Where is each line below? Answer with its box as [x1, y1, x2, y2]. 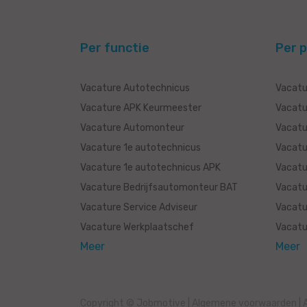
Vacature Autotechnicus [80, 82, 190, 95]
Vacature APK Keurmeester [80, 102, 201, 114]
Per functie [80, 40, 149, 56]
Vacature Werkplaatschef [80, 221, 194, 234]
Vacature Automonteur [80, 122, 184, 134]
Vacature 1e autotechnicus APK [80, 162, 221, 174]
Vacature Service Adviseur [80, 201, 197, 214]
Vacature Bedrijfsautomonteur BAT [80, 182, 238, 194]
